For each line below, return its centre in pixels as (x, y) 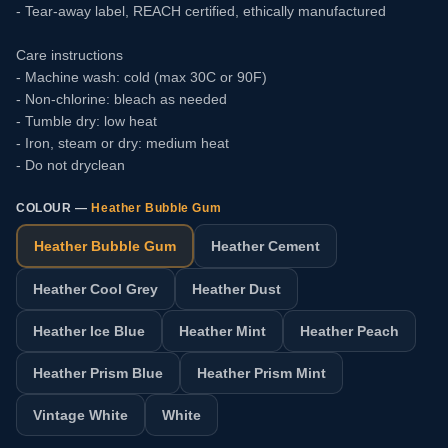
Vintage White (80, 415)
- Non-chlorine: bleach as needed (121, 99)
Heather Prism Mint (261, 373)
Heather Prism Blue (98, 373)
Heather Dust (236, 289)
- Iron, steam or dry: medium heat (122, 143)
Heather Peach (349, 331)
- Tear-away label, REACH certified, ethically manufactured (201, 11)
